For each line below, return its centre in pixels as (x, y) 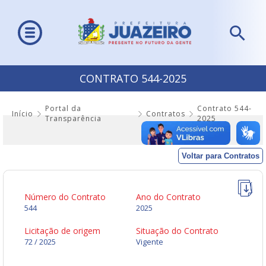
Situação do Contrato (177, 231)
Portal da (63, 109)
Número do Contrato (65, 197)
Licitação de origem (62, 231)
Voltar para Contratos (221, 156)
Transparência (73, 119)
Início (23, 113)
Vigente (150, 242)
